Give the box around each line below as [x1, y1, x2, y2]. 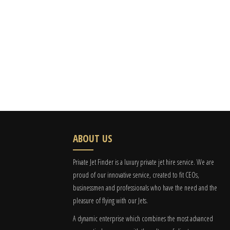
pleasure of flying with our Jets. [73, 196, 148, 205]
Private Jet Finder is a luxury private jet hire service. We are [73, 157, 214, 167]
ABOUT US [73, 131, 112, 145]
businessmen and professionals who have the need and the [73, 183, 217, 193]
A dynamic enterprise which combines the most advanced [73, 214, 213, 223]
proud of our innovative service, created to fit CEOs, [73, 170, 199, 180]
